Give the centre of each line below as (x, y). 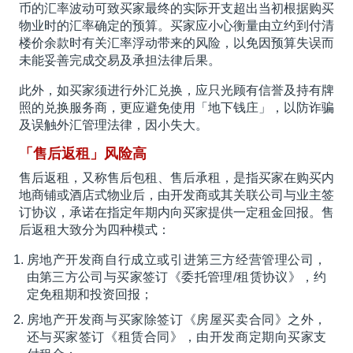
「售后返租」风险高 (82, 154)
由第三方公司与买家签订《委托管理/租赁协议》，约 (176, 277)
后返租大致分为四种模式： (94, 230)
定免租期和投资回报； (89, 295)
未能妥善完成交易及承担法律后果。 (119, 61)
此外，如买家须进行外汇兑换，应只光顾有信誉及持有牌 (176, 91)
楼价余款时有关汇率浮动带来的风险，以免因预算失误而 (176, 43)
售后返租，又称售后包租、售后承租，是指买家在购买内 (176, 178)
